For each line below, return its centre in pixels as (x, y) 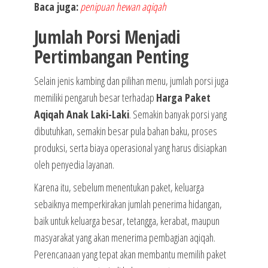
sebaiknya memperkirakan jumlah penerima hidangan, (128, 204)
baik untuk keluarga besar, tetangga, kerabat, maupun (127, 221)
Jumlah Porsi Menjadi (107, 37)
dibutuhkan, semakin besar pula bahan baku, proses (125, 131)
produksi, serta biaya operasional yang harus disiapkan (130, 148)
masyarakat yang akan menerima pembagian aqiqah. (124, 238)
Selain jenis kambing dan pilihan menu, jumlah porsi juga (131, 81)
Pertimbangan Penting (111, 57)
